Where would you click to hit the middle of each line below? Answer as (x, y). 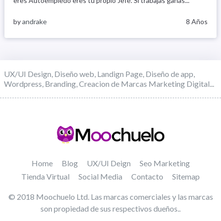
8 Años (197, 21)
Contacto (147, 176)
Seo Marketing (165, 163)
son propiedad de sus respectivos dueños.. (110, 208)
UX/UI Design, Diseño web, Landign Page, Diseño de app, (99, 74)
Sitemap (186, 176)
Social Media (100, 176)
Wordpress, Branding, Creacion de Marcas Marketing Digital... (109, 83)
